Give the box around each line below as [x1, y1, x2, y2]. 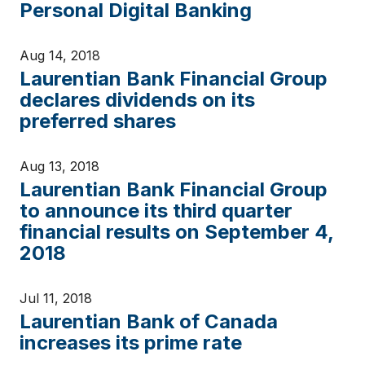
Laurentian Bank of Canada [20, 310, 278, 333]
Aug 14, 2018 [20, 47, 100, 64]
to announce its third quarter [20, 199, 292, 222]
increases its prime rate [20, 331, 242, 354]
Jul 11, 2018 [20, 290, 92, 306]
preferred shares [20, 109, 176, 133]
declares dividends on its [20, 88, 255, 112]
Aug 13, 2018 [20, 158, 99, 174]
